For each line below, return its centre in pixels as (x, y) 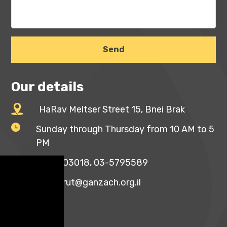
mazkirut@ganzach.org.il (90, 182)
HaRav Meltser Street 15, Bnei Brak (112, 109)
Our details (48, 87)
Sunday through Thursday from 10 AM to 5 (125, 129)
